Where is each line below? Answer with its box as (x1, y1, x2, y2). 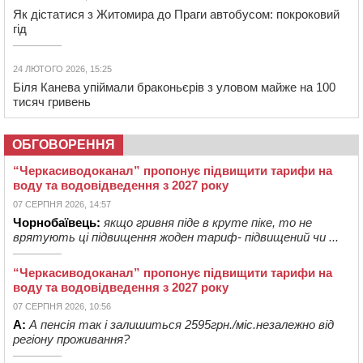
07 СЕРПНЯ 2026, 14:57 (13, 199, 111, 210)
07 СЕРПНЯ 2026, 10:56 (13, 301, 111, 312)
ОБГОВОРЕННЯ (12, 138, 115, 152)
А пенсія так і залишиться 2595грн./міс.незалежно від (29, 318, 334, 332)
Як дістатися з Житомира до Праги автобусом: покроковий (13, 7, 340, 22)
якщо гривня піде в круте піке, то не (104, 216, 312, 230)
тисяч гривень (13, 95, 91, 109)
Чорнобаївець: (13, 216, 100, 230)
